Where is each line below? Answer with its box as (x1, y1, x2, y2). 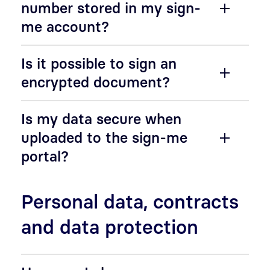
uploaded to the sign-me (21, 129, 187, 146)
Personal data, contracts (21, 190, 239, 213)
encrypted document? (21, 74, 170, 90)
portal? (21, 148, 69, 165)
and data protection (21, 215, 198, 238)
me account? (21, 18, 109, 35)
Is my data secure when (21, 110, 181, 127)
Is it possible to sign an (21, 55, 177, 72)
